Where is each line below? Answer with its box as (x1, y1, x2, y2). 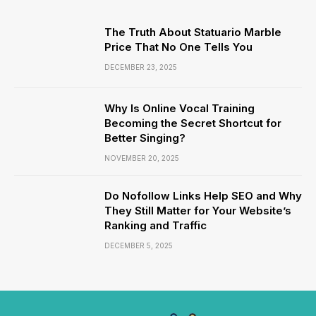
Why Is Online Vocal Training (104, 102, 255, 115)
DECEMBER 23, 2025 (104, 63, 177, 71)
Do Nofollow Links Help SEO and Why (104, 189, 302, 202)
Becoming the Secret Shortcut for (104, 116, 281, 130)
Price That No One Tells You (104, 40, 253, 54)
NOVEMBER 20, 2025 (104, 154, 179, 162)
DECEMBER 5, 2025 (104, 241, 173, 250)
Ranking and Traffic (104, 219, 207, 232)
